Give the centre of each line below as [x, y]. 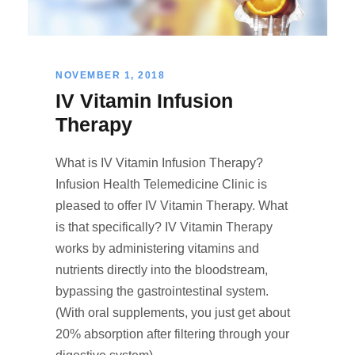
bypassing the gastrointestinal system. [162, 291]
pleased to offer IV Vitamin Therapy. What [172, 205]
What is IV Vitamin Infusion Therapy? [159, 162]
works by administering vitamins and [157, 248]
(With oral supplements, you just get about [173, 312]
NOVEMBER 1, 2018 [110, 75]
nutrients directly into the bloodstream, [162, 269]
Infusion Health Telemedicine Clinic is [161, 184]
